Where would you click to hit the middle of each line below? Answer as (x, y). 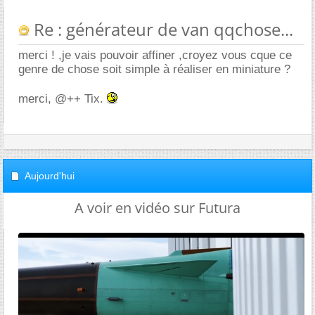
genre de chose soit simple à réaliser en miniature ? (154, 69)
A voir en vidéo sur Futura (157, 208)
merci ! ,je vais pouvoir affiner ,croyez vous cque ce (155, 55)
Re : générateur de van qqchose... (161, 29)
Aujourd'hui (50, 176)
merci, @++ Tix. (63, 99)
